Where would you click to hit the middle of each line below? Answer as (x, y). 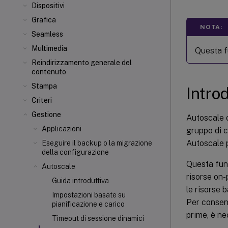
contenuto (49, 72)
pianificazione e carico (88, 204)
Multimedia (49, 48)
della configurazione (75, 152)
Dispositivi (48, 6)
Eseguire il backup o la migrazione (97, 143)
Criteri (42, 100)
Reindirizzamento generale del (82, 63)
